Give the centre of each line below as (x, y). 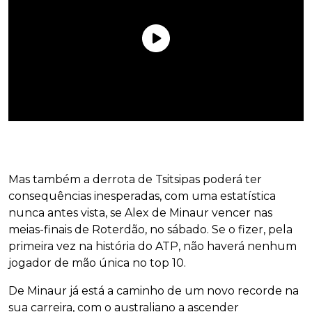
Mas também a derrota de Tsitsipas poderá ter (135, 180)
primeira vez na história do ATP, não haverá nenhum (153, 247)
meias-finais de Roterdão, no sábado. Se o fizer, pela (150, 230)
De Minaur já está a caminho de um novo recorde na (154, 291)
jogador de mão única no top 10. (97, 263)
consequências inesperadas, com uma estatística (142, 196)
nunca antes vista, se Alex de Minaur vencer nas (140, 213)
